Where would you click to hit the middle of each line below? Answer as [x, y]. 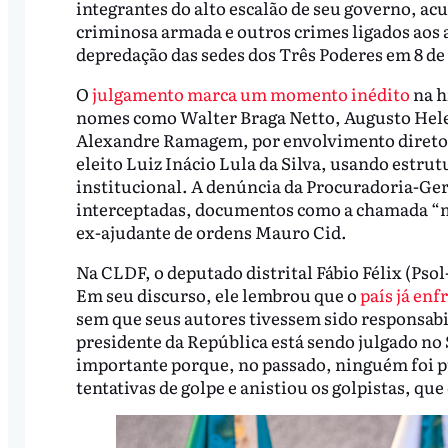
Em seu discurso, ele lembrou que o [217, 295]
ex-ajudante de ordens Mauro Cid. [211, 232]
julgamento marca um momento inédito [250, 94]
